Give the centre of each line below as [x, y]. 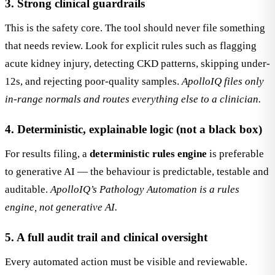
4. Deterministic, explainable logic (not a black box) [134, 129]
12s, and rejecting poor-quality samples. [93, 81]
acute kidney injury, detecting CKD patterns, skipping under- [137, 64]
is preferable [235, 154]
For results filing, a [47, 154]
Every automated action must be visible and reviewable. [126, 262]
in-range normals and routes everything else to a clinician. [133, 99]
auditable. [28, 189]
